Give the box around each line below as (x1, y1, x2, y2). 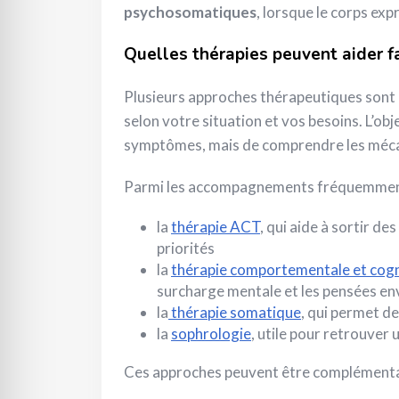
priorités (157, 238, 215, 257)
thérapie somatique (168, 302, 301, 322)
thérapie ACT (171, 216, 260, 236)
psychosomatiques (124, 2, 256, 21)
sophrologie (171, 323, 251, 343)
